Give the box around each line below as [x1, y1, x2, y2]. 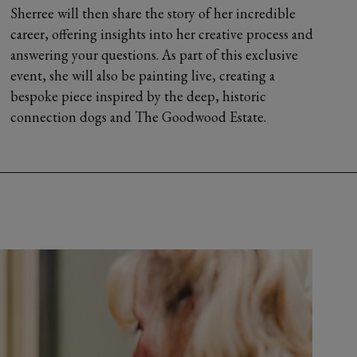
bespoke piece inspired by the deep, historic [10, 87, 267, 105]
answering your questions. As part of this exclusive [10, 45, 299, 64]
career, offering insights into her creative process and [10, 25, 314, 43]
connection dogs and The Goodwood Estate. [10, 108, 267, 126]
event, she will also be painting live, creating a [10, 66, 276, 84]
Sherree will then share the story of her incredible [10, 4, 296, 22]
